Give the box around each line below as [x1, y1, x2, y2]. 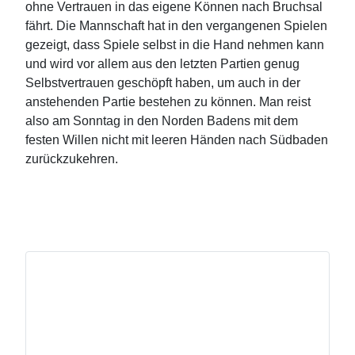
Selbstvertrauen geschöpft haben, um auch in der [25, 75, 300, 90]
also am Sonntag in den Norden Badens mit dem [25, 113, 298, 128]
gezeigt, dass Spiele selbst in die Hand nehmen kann [25, 37, 324, 52]
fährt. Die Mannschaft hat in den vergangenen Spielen [25, 18, 327, 32]
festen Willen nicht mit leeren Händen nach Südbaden [25, 132, 328, 147]
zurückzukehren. [25, 151, 118, 166]
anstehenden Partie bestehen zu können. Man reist [25, 94, 311, 109]
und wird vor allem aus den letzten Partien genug [25, 56, 300, 71]
